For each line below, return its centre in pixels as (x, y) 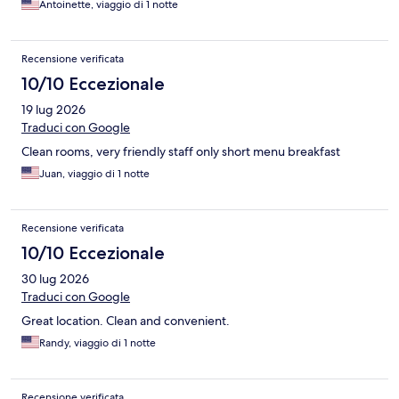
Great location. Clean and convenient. (126, 321)
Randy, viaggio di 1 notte (98, 343)
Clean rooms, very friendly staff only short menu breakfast (181, 152)
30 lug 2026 (55, 279)
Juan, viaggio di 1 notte (94, 174)
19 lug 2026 (53, 110)
